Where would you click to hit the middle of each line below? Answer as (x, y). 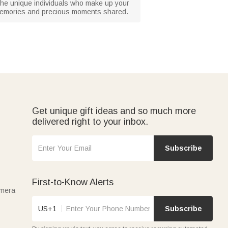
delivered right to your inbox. (90, 121)
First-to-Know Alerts (73, 182)
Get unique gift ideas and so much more (114, 111)
